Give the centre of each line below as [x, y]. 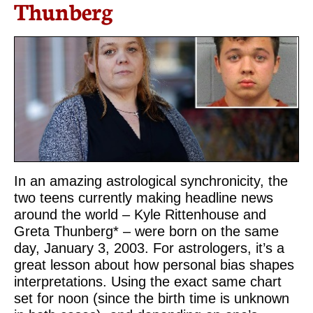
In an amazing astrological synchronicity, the [151, 181]
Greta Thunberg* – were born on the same [146, 231]
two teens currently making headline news [144, 198]
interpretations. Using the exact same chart [148, 282]
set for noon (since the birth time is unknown [152, 298]
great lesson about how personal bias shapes [154, 265]
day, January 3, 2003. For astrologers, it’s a [149, 248]
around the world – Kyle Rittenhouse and [140, 214]
